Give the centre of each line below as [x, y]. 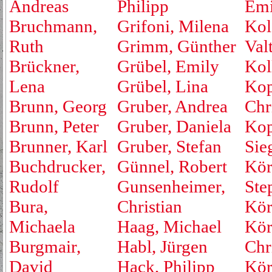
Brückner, [44, 66]
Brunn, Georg [58, 106]
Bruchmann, [53, 26]
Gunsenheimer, [171, 186]
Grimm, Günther [177, 46]
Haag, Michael [169, 226]
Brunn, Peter [54, 126]
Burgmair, [45, 246]
